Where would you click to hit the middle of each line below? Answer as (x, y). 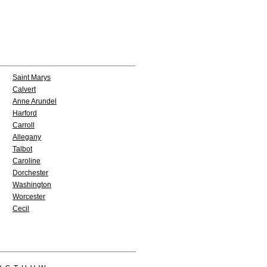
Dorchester (30, 173)
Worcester (29, 197)
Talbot (22, 149)
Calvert (24, 89)
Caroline (27, 161)
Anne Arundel (35, 101)
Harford (25, 113)
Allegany (27, 137)
